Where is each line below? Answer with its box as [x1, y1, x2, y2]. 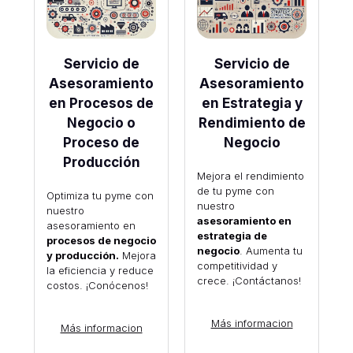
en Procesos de [49, 95, 154, 111]
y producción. [46, 248, 119, 262]
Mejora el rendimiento [196, 169, 304, 182]
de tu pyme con [196, 184, 274, 197]
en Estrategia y [201, 95, 303, 111]
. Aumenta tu [239, 243, 303, 257]
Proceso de [63, 134, 139, 150]
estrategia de [196, 229, 267, 242]
